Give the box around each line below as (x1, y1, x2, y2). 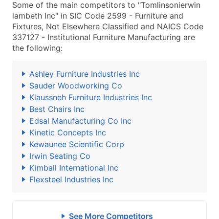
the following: (12, 43, 63, 53)
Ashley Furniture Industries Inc (29, 69, 140, 79)
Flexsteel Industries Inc (29, 175, 113, 184)
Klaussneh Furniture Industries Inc (29, 92, 152, 102)
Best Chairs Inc (29, 104, 85, 114)
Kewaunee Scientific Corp (29, 139, 124, 149)
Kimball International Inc (29, 163, 118, 173)
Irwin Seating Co (29, 151, 90, 161)
